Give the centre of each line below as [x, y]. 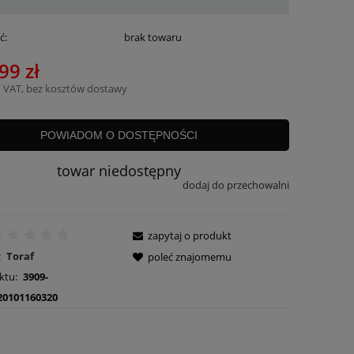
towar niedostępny [119, 171]
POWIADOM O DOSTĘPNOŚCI [119, 136]
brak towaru [153, 38]
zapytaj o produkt [190, 235]
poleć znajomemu [190, 256]
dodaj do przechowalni [235, 185]
